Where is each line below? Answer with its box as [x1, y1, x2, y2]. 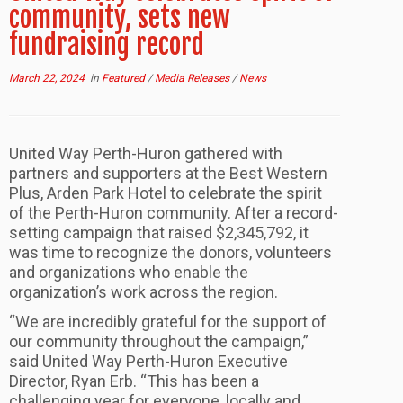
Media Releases [155, 71, 232, 85]
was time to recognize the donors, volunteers [9, 242, 332, 262]
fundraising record [9, 26, 204, 62]
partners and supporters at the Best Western [9, 163, 327, 183]
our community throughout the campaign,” [9, 331, 309, 351]
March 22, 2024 [9, 71, 85, 85]
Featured [102, 71, 148, 85]
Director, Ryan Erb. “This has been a [9, 371, 259, 390]
